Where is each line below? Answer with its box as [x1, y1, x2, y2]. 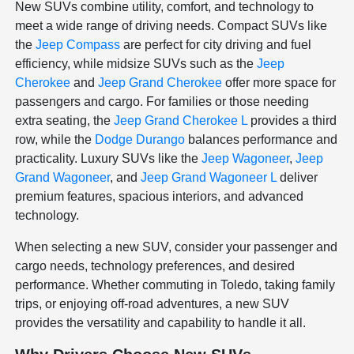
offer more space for [222, 76, 337, 90]
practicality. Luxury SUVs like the [15, 152, 202, 166]
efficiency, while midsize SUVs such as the [15, 57, 258, 71]
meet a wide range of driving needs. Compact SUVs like [15, 19, 328, 33]
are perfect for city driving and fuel [120, 38, 312, 52]
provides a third [247, 114, 337, 128]
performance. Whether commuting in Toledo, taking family [15, 278, 336, 292]
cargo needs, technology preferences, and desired [15, 259, 296, 273]
